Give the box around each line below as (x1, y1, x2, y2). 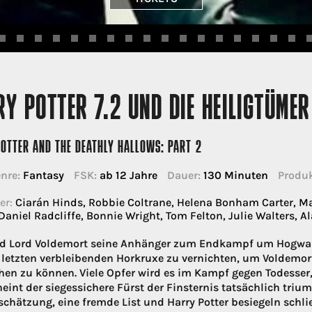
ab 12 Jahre (96, 168, 157, 182)
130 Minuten (200, 168, 268, 182)
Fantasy (19, 168, 64, 182)
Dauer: (166, 168, 201, 182)
